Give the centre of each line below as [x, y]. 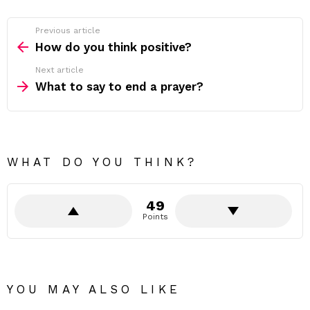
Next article [60, 70]
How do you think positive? [113, 47]
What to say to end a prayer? [119, 86]
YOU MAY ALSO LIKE [94, 289]
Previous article [68, 30]
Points [155, 217]
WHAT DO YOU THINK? [102, 162]
